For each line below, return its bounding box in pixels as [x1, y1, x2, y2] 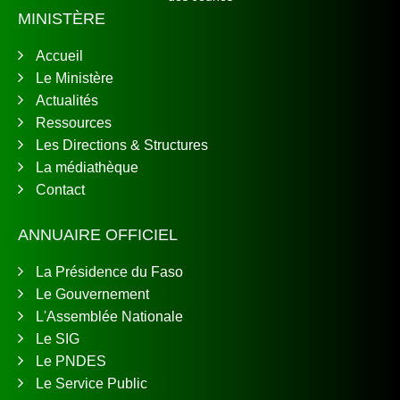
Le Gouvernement [36, 287, 149, 303]
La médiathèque [36, 160, 138, 176]
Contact [36, 182, 85, 198]
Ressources [36, 115, 112, 131]
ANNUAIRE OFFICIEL [18, 226, 178, 245]
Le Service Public [36, 376, 147, 392]
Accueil [36, 48, 83, 64]
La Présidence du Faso [36, 264, 183, 280]
